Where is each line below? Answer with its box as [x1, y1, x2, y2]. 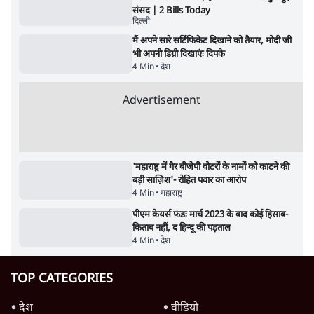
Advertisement [122, 142, 200, 158]
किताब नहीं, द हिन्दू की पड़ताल [132, 281, 231, 294]
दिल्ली [132, 50, 151, 62]
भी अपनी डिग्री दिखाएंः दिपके [132, 86, 226, 99]
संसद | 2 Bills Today [132, 28, 211, 41]
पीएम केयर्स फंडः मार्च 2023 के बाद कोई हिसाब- [132, 268, 289, 280]
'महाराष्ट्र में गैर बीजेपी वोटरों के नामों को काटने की [132, 210, 290, 222]
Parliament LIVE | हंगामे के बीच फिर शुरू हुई [132, 15, 291, 27]
